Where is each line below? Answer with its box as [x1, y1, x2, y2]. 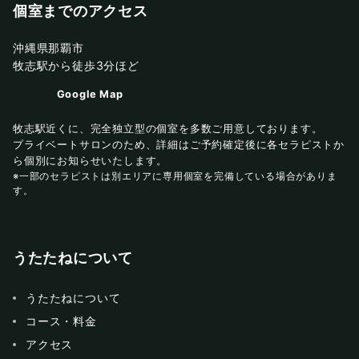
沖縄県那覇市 [13, 41, 84, 55]
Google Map [56, 88, 123, 101]
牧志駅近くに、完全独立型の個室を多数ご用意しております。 [13, 123, 323, 135]
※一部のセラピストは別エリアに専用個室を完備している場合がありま [13, 171, 337, 183]
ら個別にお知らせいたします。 [13, 155, 168, 167]
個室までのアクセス [13, 3, 148, 20]
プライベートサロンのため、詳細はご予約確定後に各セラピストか [13, 139, 345, 151]
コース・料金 [26, 314, 97, 329]
